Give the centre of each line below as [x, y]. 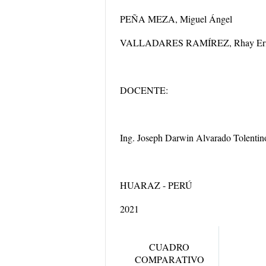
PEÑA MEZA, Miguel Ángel [176, 19]
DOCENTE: [144, 90]
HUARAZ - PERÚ [156, 185]
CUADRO [169, 247]
